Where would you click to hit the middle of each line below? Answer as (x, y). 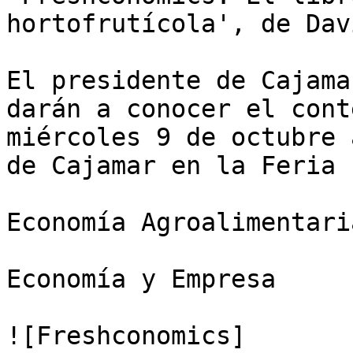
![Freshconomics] (126, 336)
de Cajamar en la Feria (171, 165)
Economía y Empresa (141, 279)
